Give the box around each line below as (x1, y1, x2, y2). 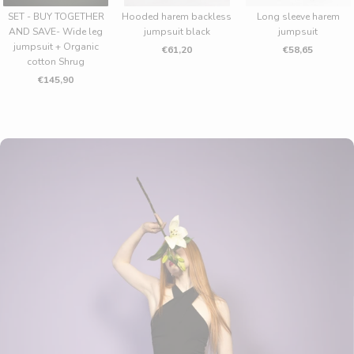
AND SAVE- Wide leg (9, 24, 104, 38)
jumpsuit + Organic (13, 40, 99, 53)
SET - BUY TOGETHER (7, 9, 104, 23)
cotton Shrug (27, 55, 85, 68)
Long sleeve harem (256, 9, 340, 23)
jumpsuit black (143, 24, 210, 38)
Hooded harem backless (122, 9, 232, 23)
